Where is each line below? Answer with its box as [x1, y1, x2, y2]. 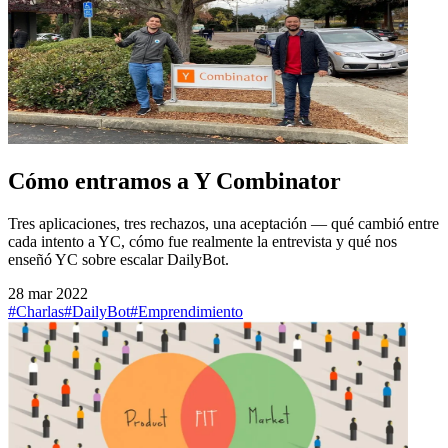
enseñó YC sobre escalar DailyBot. [8, 250, 229, 268]
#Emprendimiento [130, 302, 243, 320]
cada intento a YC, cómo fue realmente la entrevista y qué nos [8, 232, 397, 250]
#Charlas [8, 302, 64, 320]
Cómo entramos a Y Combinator [8, 167, 341, 194]
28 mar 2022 [8, 284, 88, 302]
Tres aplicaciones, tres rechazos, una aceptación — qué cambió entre [8, 214, 439, 232]
